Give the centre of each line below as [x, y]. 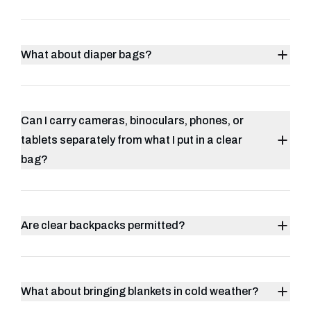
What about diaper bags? [86, 54]
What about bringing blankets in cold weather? [140, 291]
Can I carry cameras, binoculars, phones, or [132, 120]
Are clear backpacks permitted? [103, 225]
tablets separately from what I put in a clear [132, 140]
